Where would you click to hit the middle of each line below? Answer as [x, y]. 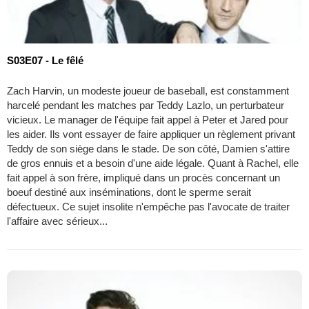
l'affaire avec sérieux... [57, 221]
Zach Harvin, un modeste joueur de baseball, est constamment [148, 90]
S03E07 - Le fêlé [45, 60]
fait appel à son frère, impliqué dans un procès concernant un [143, 177]
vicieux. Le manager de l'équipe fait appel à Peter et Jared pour [148, 119]
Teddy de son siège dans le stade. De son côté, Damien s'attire [148, 148]
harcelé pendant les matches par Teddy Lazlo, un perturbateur [146, 105]
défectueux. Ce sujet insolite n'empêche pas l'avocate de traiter [148, 206]
